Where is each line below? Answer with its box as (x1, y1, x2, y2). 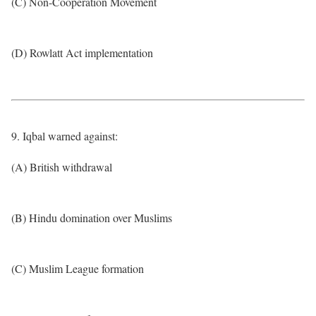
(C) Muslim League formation (11, 261, 144, 276)
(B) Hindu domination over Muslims (11, 210, 172, 225)
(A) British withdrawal (11, 159, 112, 174)
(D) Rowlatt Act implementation (11, 45, 153, 60)
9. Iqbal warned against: (11, 128, 118, 143)
